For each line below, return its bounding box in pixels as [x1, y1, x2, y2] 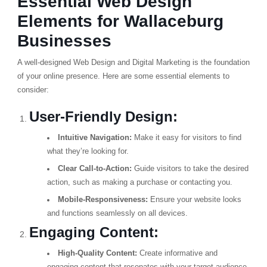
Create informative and [136, 249, 218, 257]
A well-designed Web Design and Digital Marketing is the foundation [17, 58, 250, 67]
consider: [17, 85, 49, 94]
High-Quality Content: [57, 249, 137, 257]
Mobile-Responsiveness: [57, 195, 148, 204]
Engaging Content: [29, 224, 159, 240]
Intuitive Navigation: [57, 133, 132, 142]
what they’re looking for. [46, 147, 129, 156]
